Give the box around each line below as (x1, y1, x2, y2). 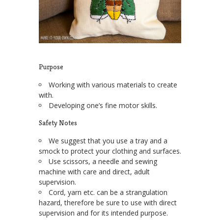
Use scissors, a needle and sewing (49, 157, 157, 166)
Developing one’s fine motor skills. (49, 101, 157, 110)
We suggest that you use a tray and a (49, 136, 167, 146)
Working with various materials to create (49, 80, 177, 90)
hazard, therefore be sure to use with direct (39, 198, 177, 208)
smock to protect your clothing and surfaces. (39, 146, 181, 156)
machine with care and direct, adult (39, 167, 150, 177)
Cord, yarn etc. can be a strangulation (49, 188, 167, 197)
